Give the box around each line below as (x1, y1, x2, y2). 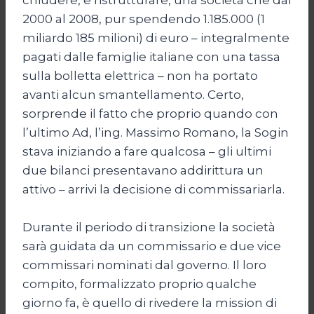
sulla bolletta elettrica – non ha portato (22, 68, 258, 83)
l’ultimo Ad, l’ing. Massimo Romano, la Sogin (22, 125, 289, 139)
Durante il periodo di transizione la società (22, 219, 275, 234)
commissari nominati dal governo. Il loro (22, 257, 266, 272)
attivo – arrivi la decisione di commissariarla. (22, 182, 285, 196)
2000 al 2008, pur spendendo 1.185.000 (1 (22, 11, 265, 26)
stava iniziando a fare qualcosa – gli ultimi (22, 144, 271, 158)
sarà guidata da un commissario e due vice (22, 238, 281, 253)
